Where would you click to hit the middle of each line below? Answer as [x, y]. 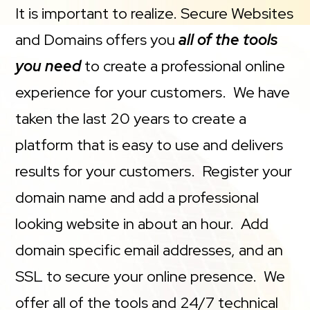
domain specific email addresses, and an [149, 250]
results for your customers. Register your [154, 171]
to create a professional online [183, 66]
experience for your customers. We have [153, 92]
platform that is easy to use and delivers [149, 145]
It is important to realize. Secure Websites [155, 13]
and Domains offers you [95, 40]
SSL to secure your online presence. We [151, 276]
